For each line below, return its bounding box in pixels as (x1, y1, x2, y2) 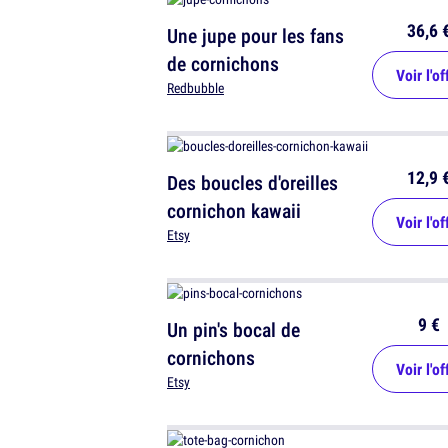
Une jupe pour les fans (167, 22, 344, 50)
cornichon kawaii (167, 197, 301, 225)
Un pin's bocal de (167, 316, 300, 344)
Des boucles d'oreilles (167, 169, 338, 197)
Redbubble (167, 79, 224, 98)
